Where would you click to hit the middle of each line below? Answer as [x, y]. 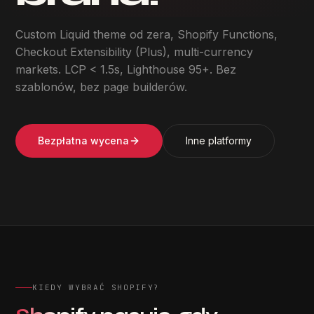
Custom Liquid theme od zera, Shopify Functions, [147, 34]
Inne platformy [219, 141]
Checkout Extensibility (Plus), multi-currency [135, 52]
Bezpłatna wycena [84, 141]
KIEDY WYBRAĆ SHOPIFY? [96, 287]
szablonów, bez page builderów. [102, 87]
